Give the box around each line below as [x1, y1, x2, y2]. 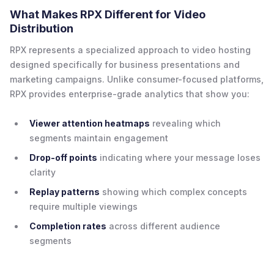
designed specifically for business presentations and [10, 59, 240, 70]
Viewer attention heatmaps [29, 117, 150, 128]
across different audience [106, 220, 220, 231]
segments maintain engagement [29, 132, 168, 143]
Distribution [10, 21, 73, 35]
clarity [29, 166, 56, 177]
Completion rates [29, 220, 106, 231]
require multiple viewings [29, 201, 138, 212]
